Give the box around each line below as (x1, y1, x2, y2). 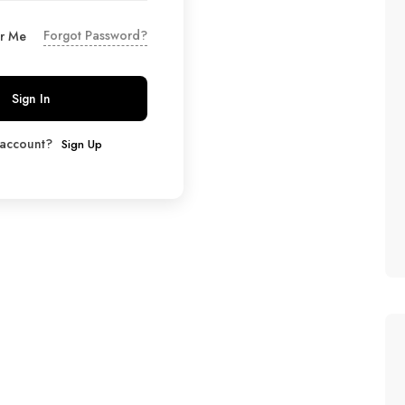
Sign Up (61, 136, 102, 153)
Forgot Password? (43, 26, 147, 44)
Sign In (11, 89, 51, 108)
